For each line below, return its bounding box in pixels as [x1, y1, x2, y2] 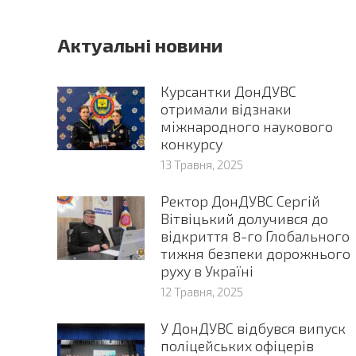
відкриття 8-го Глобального [161, 227, 350, 246]
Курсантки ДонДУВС [161, 83, 296, 101]
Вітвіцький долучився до [161, 210, 328, 228]
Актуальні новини [57, 33, 223, 57]
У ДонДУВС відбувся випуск [161, 319, 346, 338]
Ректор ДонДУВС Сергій [161, 192, 320, 211]
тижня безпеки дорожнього [161, 245, 350, 263]
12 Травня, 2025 [161, 284, 243, 300]
